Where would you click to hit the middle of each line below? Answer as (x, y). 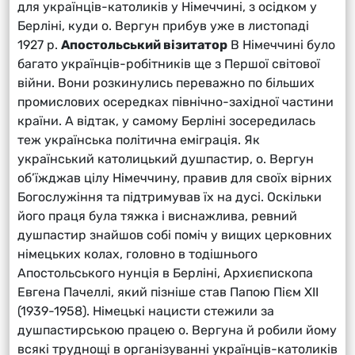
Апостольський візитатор (144, 44)
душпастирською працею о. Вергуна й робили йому (177, 330)
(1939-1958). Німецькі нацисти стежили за (146, 311)
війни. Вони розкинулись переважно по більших (166, 82)
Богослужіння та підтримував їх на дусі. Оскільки (170, 197)
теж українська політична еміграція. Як (139, 139)
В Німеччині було (281, 44)
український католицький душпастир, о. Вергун (166, 158)
